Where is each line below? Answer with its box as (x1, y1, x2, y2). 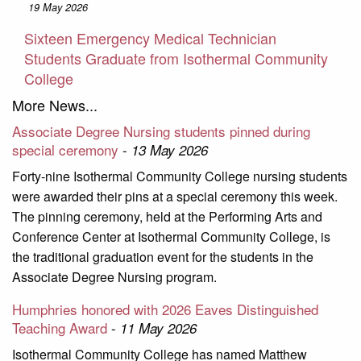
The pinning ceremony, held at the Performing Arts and (12, 207, 322, 226)
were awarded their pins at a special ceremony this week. (12, 187, 338, 206)
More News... (12, 94, 98, 116)
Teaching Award (12, 317, 107, 338)
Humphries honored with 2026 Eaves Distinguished (12, 299, 318, 320)
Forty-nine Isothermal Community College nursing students (12, 167, 347, 186)
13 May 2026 (131, 140, 208, 160)
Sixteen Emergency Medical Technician (24, 27, 276, 49)
